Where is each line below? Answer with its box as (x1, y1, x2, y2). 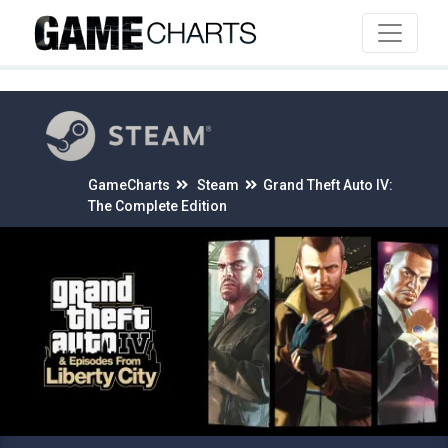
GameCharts (88, 177, 170, 193)
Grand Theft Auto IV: (263, 177, 393, 193)
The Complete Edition (88, 198, 227, 214)
